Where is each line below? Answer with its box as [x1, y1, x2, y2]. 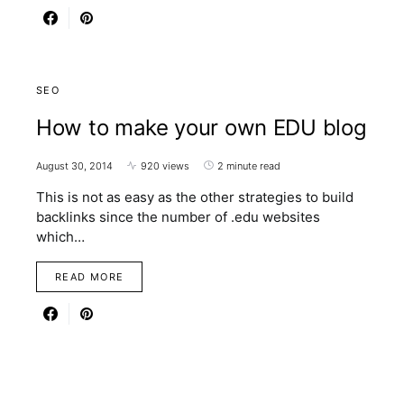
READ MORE [55, 270, 124, 283]
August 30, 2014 [36, 159, 113, 172]
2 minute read [217, 159, 280, 172]
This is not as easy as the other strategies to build [36, 188, 353, 206]
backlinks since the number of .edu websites [36, 207, 320, 225]
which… [36, 227, 85, 245]
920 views [141, 159, 189, 172]
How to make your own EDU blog [36, 114, 367, 141]
